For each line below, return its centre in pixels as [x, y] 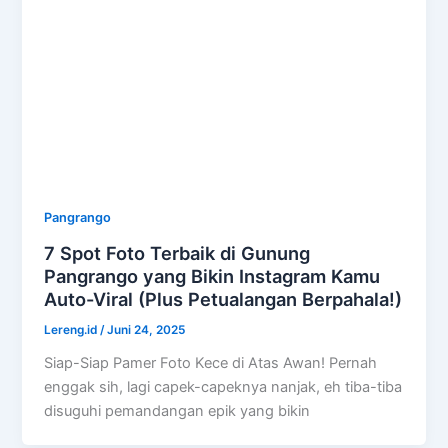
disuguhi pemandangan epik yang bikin [177, 410]
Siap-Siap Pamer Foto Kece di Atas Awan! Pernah [211, 362]
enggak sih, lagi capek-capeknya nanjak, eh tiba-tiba [223, 386]
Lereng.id [72, 330]
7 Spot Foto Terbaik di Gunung [177, 253]
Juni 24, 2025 [146, 330]
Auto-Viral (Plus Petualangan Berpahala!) [223, 299]
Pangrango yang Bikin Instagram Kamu [212, 276]
